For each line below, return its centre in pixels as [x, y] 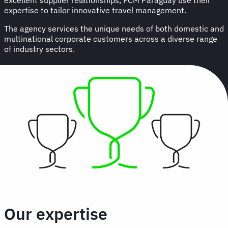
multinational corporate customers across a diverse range [111, 38]
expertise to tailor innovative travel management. [95, 10]
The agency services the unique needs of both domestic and [114, 28]
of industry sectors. [39, 49]
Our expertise [56, 213]
